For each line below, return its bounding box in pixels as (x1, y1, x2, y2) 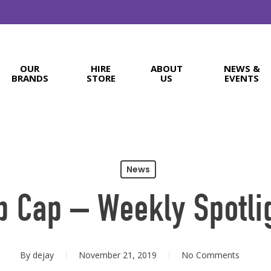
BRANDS (11, 72, 48, 84)
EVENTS (224, 72, 260, 84)
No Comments (181, 249, 240, 261)
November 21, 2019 (78, 249, 157, 261)
